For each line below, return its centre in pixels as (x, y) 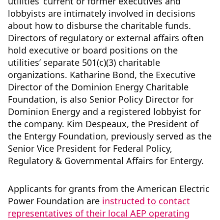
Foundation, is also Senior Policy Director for (101, 99)
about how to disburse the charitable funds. (99, 26)
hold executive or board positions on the (93, 50)
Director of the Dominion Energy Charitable (98, 87)
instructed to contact (146, 201)
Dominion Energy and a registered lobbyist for (104, 112)
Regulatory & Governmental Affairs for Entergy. (106, 161)
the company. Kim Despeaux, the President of (103, 124)
